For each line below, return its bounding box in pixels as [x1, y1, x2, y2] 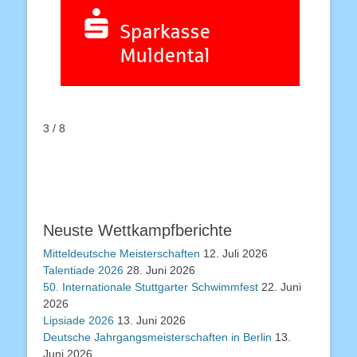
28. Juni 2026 [127, 264, 195, 277]
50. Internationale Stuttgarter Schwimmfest [43, 280, 258, 294]
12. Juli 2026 [203, 247, 268, 261]
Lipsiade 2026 [43, 314, 114, 328]
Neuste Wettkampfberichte [43, 222, 232, 240]
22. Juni [261, 280, 301, 294]
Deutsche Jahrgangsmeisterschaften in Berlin [43, 331, 272, 344]
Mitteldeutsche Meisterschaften [43, 247, 200, 261]
